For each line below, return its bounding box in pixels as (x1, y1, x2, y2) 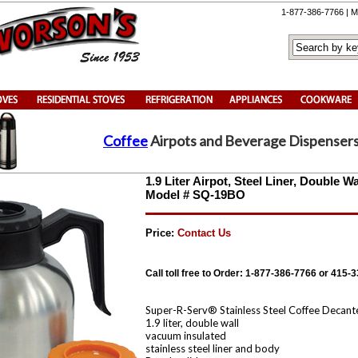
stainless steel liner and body (145, 342, 280, 355)
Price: (145, 227, 174, 239)
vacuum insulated (145, 329, 226, 342)
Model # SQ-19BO (145, 188, 245, 201)
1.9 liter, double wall (145, 316, 239, 329)
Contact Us (174, 227, 231, 239)
